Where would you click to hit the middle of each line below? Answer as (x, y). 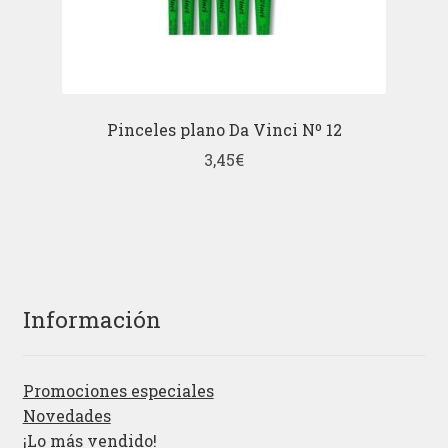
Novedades (66, 416)
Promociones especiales (118, 391)
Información (91, 319)
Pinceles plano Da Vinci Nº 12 (224, 129)
